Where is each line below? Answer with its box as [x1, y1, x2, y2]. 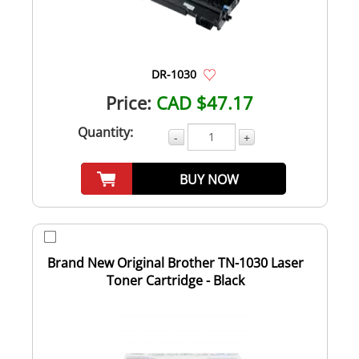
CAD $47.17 [156, 90, 253, 115]
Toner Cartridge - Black [107, 271, 244, 289]
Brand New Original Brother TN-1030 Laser [47, 253, 304, 272]
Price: [106, 90, 151, 115]
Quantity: [78, 123, 133, 141]
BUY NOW [179, 170, 240, 188]
